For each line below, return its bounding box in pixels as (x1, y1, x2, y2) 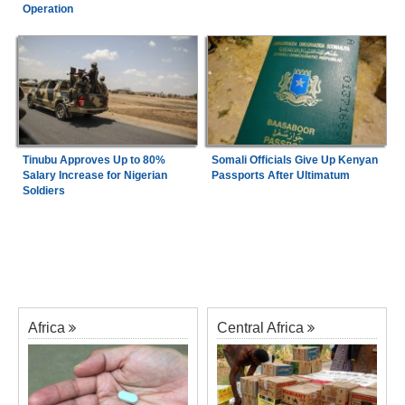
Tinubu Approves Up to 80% (22, 154, 165, 167)
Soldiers (22, 184, 65, 198)
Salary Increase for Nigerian (22, 169, 167, 183)
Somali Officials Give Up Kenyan (211, 154, 378, 167)
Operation (22, 2, 73, 15)
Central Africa (217, 319, 304, 336)
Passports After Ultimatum (211, 169, 350, 183)
